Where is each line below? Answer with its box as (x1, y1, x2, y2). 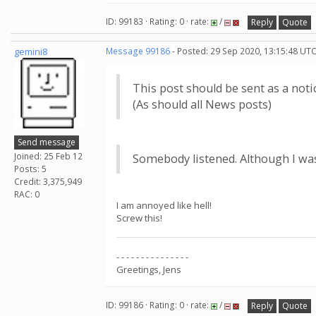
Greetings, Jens (116, 263, 181, 276)
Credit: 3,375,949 (14, 175, 82, 188)
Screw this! (116, 212, 162, 224)
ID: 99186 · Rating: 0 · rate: (106, 299, 211, 312)
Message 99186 (106, 45, 170, 57)
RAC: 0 (14, 188, 39, 200)
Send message (18, 135, 75, 148)
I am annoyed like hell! (116, 199, 212, 212)
